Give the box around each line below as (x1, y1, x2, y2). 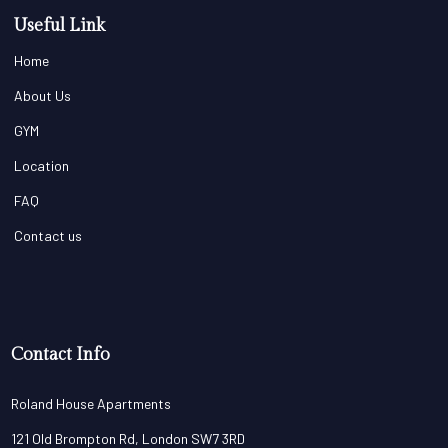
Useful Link (14, 14, 105, 36)
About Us (14, 86, 71, 104)
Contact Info (10, 343, 110, 365)
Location (14, 156, 69, 174)
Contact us (14, 226, 82, 244)
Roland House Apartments (10, 394, 171, 412)
